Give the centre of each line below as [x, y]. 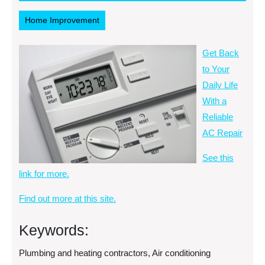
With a [214, 101]
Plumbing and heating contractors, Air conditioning [115, 253]
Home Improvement [62, 20]
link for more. [44, 174]
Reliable [218, 117]
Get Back [221, 53]
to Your [216, 69]
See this [218, 158]
